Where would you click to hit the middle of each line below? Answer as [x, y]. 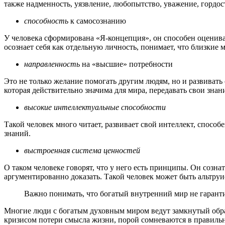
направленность [52, 64]
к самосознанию [97, 21]
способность [46, 21]
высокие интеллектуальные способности [95, 107]
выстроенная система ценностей [82, 151]
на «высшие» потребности [126, 64]
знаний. [17, 134]
